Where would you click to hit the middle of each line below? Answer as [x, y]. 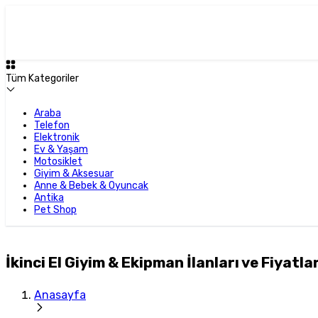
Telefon [52, 125]
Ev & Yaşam [61, 149]
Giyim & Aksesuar [74, 174]
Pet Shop [55, 210]
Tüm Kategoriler [42, 78]
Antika [49, 198]
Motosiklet [58, 161]
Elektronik [57, 137]
